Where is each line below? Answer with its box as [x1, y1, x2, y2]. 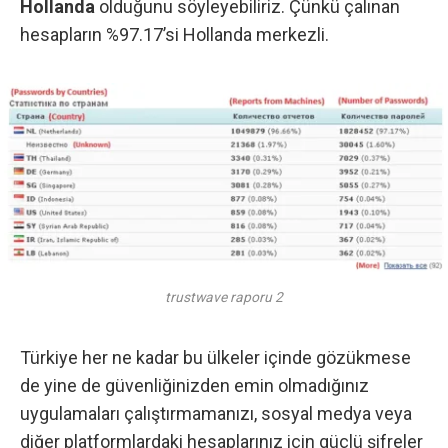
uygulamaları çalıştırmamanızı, [20, 402, 261, 424]
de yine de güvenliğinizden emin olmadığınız [20, 374, 369, 396]
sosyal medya [261, 402, 371, 424]
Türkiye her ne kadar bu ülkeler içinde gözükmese [20, 346, 411, 368]
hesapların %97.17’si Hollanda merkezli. [20, 24, 329, 46]
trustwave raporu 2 [165, 289, 283, 306]
